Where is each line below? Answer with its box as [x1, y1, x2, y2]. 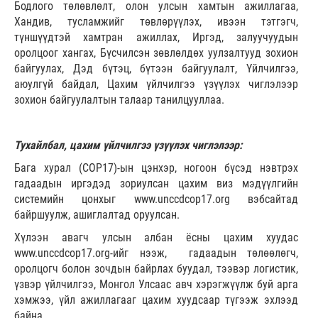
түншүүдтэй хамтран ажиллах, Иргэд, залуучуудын [14, 31, 298, 45]
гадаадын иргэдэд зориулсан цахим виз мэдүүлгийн [14, 177, 298, 191]
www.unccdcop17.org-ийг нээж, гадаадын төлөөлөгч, [14, 246, 298, 261]
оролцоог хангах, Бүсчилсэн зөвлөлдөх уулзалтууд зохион [14, 46, 298, 60]
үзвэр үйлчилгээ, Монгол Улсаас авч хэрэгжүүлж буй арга [14, 278, 298, 292]
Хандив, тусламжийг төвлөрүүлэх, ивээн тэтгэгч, [14, 15, 298, 29]
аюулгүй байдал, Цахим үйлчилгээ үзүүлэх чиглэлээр [14, 77, 298, 92]
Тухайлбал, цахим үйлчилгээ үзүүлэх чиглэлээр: [14, 138, 242, 153]
